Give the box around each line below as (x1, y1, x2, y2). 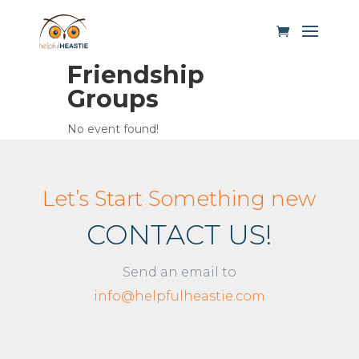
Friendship (67, 60, 204, 90)
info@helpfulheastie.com (93, 288, 265, 304)
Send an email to (122, 264, 236, 280)
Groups (67, 84, 159, 114)
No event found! (67, 122, 159, 136)
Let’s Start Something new (42, 186, 317, 212)
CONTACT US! (86, 218, 272, 252)
